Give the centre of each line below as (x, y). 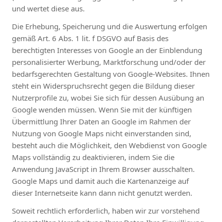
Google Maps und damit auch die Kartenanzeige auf (100, 181)
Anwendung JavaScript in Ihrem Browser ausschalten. (103, 169)
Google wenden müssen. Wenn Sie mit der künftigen (102, 109)
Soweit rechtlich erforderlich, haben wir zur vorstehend (106, 210)
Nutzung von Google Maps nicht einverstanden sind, (102, 133)
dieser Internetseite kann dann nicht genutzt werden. (102, 193)
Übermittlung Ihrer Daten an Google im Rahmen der (101, 121)
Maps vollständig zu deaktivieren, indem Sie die (93, 157)
